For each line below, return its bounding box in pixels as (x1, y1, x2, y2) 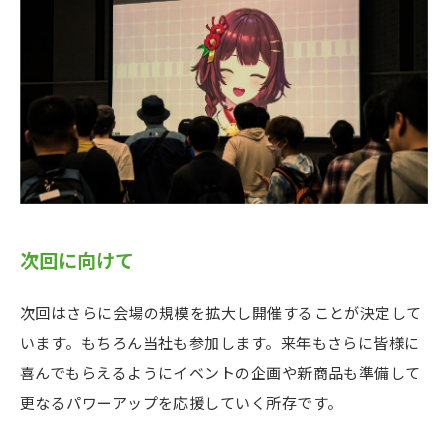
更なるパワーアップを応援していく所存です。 (20, 392, 343, 414)
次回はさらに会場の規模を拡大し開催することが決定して (20, 302, 422, 324)
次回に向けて (39, 245, 134, 273)
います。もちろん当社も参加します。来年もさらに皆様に (20, 332, 420, 354)
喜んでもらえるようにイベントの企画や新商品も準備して (20, 362, 421, 384)
